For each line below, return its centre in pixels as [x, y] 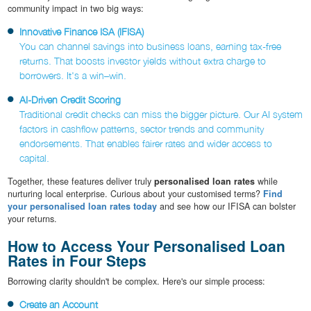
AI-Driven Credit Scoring [70, 99]
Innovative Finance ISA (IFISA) [82, 31]
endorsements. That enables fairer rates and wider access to [146, 143]
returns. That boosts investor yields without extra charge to [143, 60]
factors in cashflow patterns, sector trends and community [142, 128]
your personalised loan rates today [82, 206]
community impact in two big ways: [75, 8]
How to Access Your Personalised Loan [146, 245]
